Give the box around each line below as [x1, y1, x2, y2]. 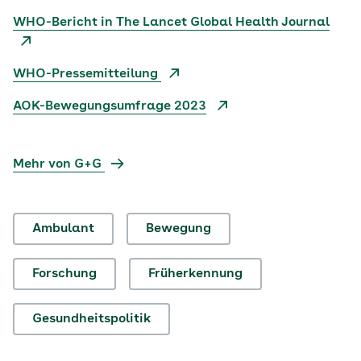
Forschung [32, 268, 97, 280]
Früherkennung [148, 268, 243, 280]
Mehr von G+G [13, 158, 105, 171]
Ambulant [32, 222, 94, 235]
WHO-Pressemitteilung [13, 68, 161, 81]
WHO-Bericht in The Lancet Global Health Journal [13, 16, 330, 29]
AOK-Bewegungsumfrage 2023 [13, 100, 206, 113]
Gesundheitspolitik [32, 313, 151, 326]
